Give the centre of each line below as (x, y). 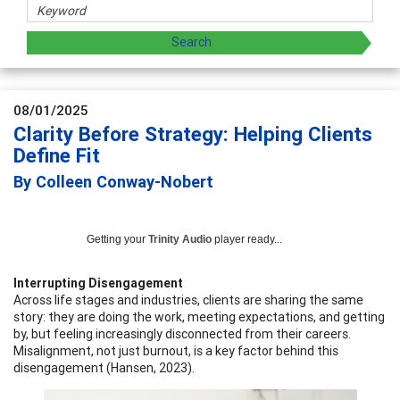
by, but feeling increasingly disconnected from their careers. (182, 333)
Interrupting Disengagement (98, 283)
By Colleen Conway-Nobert (113, 181)
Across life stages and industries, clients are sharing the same (188, 300)
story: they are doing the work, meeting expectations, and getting (199, 317)
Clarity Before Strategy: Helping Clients (193, 134)
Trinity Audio (180, 239)
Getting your (117, 239)
